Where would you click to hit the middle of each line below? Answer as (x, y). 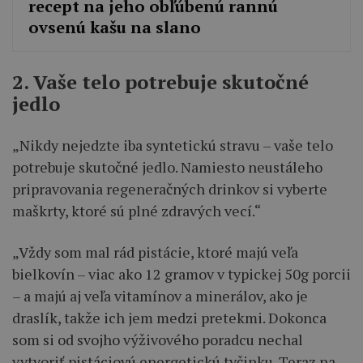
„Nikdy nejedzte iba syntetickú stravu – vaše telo (173, 145)
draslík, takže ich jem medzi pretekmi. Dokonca (169, 317)
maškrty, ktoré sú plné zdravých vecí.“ (137, 210)
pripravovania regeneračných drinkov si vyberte (170, 188)
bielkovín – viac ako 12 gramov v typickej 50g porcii (181, 273)
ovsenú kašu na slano (115, 28)
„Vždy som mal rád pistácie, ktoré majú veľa (155, 252)
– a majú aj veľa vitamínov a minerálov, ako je (160, 295)
